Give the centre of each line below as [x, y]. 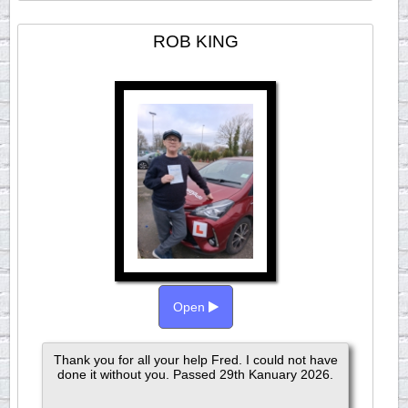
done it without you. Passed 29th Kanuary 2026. [196, 374]
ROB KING [195, 41]
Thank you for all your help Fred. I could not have [195, 360]
